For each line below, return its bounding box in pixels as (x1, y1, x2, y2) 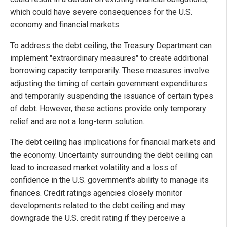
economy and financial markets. (10, 19, 121, 29)
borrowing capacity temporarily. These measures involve (10, 65, 209, 75)
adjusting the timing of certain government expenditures (10, 78, 207, 88)
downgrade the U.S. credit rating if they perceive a (10, 213, 185, 223)
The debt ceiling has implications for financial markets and (10, 137, 215, 147)
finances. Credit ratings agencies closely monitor (10, 187, 182, 198)
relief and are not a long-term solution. (10, 116, 144, 126)
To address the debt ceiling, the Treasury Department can (10, 40, 212, 50)
